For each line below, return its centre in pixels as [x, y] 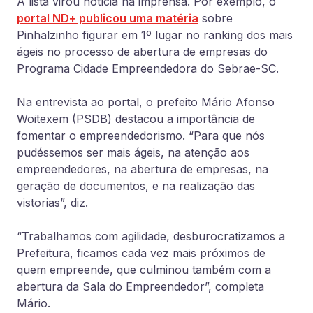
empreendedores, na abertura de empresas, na [143, 169]
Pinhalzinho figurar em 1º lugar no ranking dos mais [155, 35]
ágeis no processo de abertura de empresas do [142, 52]
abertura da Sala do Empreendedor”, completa [140, 286]
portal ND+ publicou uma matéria [108, 18]
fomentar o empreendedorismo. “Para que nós [141, 136]
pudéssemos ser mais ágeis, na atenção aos [133, 152]
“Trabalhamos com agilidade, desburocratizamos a [151, 236]
